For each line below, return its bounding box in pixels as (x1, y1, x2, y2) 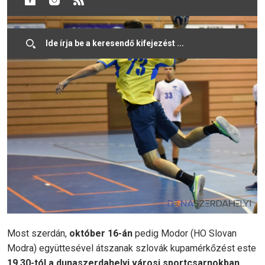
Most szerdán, (7, 227, 69, 239)
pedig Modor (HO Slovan (132, 227, 237, 239)
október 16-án (69, 227, 132, 239)
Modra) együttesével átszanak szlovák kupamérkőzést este (7, 242, 256, 254)
